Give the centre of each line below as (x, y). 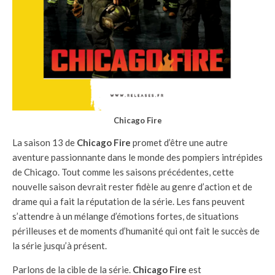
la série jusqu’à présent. (60, 246)
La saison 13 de (45, 143)
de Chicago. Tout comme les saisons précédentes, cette (123, 172)
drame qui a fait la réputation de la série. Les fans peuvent (129, 202)
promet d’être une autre (179, 143)
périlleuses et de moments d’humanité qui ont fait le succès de (136, 231)
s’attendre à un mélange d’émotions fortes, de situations (126, 216)
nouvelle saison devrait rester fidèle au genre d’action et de (132, 187)
